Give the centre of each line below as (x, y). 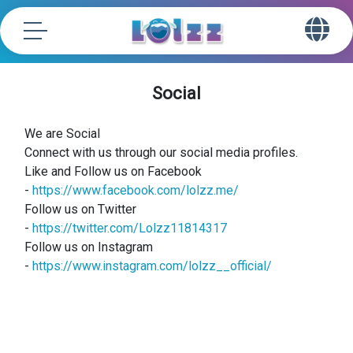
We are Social (62, 134)
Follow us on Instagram (89, 247)
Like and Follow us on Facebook (113, 171)
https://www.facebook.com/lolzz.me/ (136, 190)
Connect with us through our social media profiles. (161, 152)
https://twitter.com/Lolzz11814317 (130, 228)
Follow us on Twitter (80, 209)
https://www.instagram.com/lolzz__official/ (152, 266)
